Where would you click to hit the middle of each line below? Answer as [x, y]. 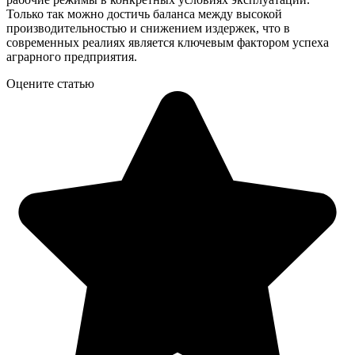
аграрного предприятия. [72, 57]
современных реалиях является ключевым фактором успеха [168, 43]
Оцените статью [50, 84]
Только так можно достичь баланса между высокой [144, 14]
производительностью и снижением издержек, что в [148, 29]
